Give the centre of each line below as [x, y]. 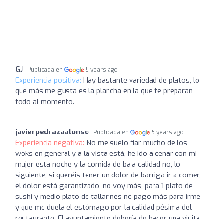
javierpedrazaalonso [52, 132]
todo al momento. [45, 102]
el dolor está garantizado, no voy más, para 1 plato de [104, 186]
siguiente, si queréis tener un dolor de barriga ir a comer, [108, 175]
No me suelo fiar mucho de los [137, 143]
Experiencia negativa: [51, 143]
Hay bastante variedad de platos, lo [141, 80]
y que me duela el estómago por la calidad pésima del [103, 207]
